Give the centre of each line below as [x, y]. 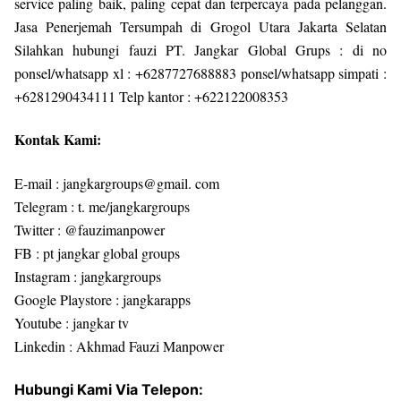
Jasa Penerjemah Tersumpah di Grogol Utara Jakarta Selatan [200, 26]
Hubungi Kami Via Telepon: [109, 389]
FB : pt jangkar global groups [97, 252]
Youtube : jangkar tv [72, 322]
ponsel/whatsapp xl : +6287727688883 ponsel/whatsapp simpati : [200, 73]
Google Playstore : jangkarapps [102, 299]
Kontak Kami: [58, 140]
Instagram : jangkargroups [88, 276]
